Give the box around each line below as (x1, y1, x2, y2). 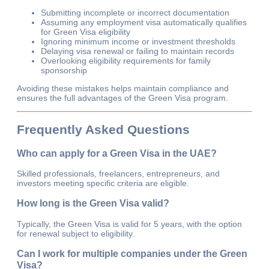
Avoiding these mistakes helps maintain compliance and (17, 83, 229, 93)
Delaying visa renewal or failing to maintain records (41, 46, 234, 56)
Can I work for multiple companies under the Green (17, 248, 247, 259)
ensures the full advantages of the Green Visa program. (17, 92, 228, 103)
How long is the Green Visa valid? (17, 198, 169, 209)
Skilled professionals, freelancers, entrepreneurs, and (17, 168, 220, 178)
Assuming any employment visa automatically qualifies (41, 17, 247, 27)
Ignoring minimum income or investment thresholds (41, 36, 235, 46)
